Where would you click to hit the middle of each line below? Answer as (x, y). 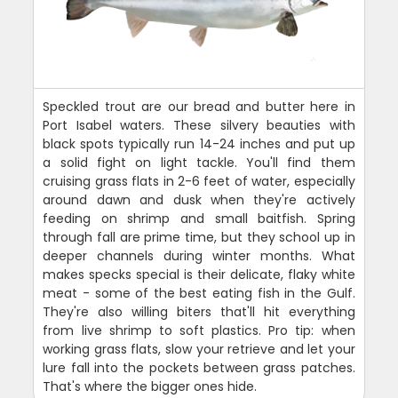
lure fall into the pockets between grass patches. (199, 367)
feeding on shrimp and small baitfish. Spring (199, 218)
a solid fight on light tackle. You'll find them (199, 162)
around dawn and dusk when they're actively (199, 199)
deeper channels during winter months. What (199, 255)
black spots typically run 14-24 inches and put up (199, 143)
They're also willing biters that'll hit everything (199, 311)
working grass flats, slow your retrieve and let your (199, 349)
